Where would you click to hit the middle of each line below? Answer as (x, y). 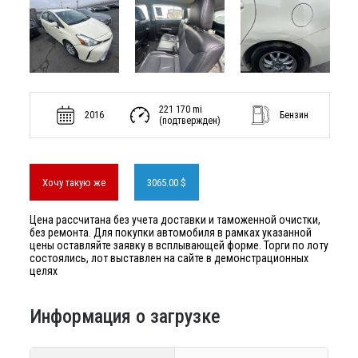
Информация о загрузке (125, 316)
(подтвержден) (189, 121)
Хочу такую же (74, 182)
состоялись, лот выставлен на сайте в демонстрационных (169, 258)
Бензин (294, 115)
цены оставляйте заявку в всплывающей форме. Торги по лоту (179, 245)
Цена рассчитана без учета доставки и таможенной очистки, (175, 220)
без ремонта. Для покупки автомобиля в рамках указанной (170, 233)
